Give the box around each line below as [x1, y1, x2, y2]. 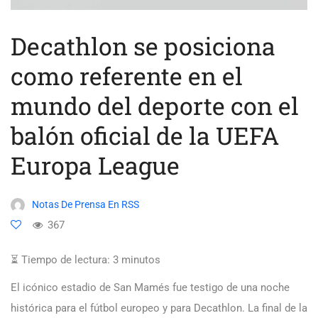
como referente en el [11, 59, 243, 92]
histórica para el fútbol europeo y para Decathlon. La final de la [11, 301, 307, 314]
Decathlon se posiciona [11, 29, 275, 62]
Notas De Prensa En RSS [32, 198, 139, 210]
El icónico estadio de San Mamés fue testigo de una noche [11, 280, 290, 294]
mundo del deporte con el [11, 89, 299, 121]
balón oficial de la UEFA [11, 119, 279, 151]
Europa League [11, 148, 180, 181]
